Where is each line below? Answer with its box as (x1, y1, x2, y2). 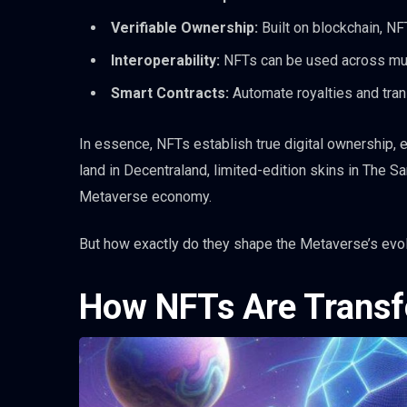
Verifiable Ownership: (111, 18, 258, 36)
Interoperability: (111, 51, 220, 69)
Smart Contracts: (111, 84, 229, 102)
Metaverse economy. (79, 187, 212, 205)
